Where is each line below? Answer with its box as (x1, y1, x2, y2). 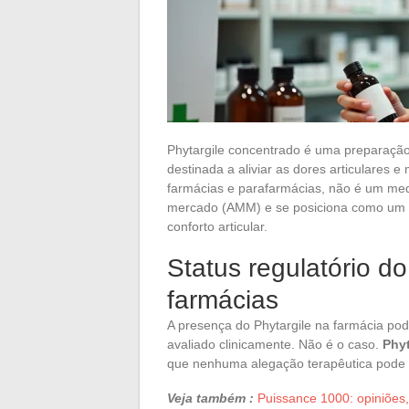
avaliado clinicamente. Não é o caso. (167, 336, 383, 351)
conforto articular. (167, 218, 267, 234)
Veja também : (167, 390, 254, 405)
